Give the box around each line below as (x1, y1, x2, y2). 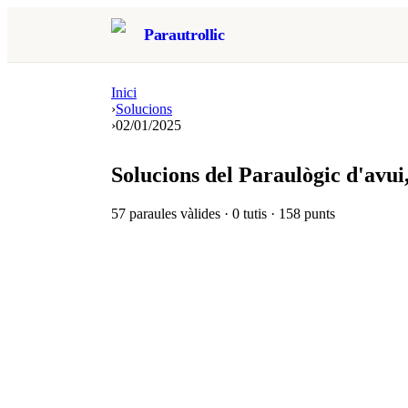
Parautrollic (144, 25, 225, 44)
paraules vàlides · (126, 205, 232, 221)
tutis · (240, 205, 279, 221)
